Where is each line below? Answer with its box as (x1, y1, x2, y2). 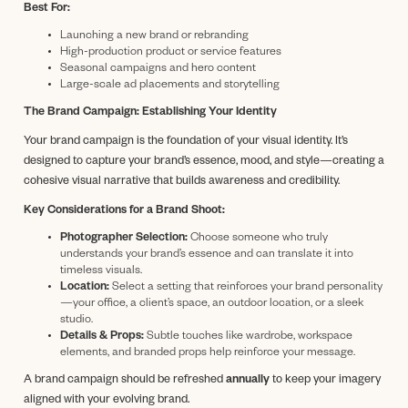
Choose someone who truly (188, 231, 328, 245)
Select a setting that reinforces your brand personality (109, 280, 382, 294)
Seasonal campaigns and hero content (60, 62, 256, 76)
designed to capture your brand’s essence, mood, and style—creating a (24, 155, 384, 168)
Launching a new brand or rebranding (60, 29, 249, 43)
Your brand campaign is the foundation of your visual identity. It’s (24, 135, 348, 148)
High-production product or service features (60, 46, 281, 59)
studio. (60, 313, 93, 327)
